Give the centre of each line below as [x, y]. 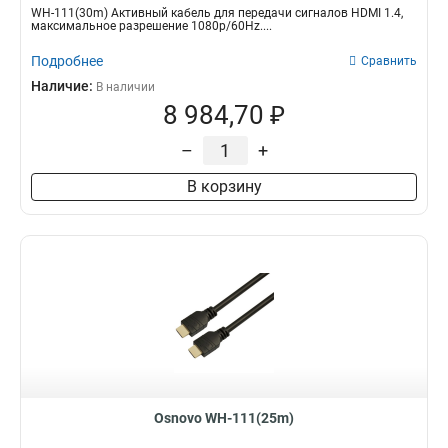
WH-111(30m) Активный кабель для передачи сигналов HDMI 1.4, [217, 13]
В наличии [125, 87]
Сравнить [389, 61]
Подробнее [67, 61]
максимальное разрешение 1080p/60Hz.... [151, 26]
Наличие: [63, 86]
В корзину [224, 186]
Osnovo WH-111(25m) [224, 418]
